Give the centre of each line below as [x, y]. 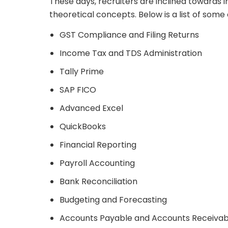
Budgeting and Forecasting [113, 199]
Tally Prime [82, 71]
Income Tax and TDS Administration [131, 53]
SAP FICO [78, 90]
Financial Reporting [98, 145]
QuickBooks [83, 126]
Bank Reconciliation [98, 181]
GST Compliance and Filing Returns [129, 35]
